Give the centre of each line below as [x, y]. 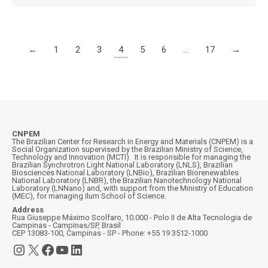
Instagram [45, 249]
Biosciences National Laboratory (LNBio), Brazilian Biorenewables [125, 172]
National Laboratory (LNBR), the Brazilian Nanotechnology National [127, 180]
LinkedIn [97, 249]
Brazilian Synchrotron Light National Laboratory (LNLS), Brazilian [122, 165]
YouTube [83, 249]
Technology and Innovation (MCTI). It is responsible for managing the [131, 157]
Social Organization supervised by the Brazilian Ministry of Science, [127, 149]
